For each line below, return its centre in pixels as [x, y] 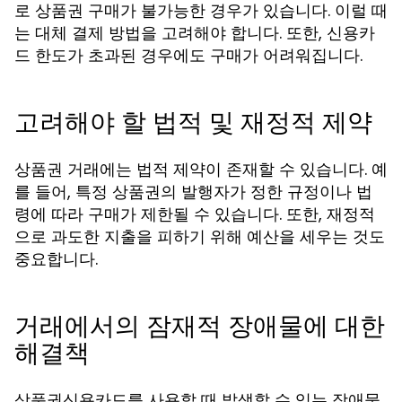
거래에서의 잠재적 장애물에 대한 [200, 326]
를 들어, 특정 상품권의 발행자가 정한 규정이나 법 [193, 192]
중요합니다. [56, 259]
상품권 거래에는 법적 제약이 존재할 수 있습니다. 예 [201, 169]
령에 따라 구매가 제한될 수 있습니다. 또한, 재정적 [195, 214]
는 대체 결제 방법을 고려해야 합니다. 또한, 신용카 [195, 33]
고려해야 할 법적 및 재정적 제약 [193, 122]
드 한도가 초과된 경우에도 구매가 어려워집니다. [188, 55]
